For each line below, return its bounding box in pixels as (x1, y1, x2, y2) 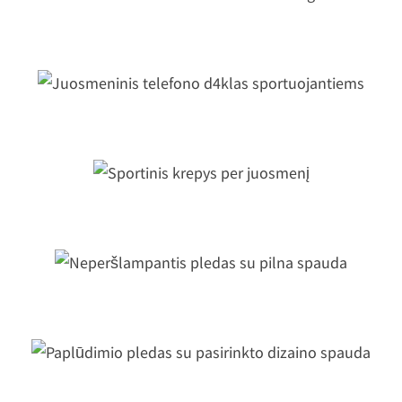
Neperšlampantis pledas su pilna (19, 256, 383, 283)
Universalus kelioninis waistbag (23, 4, 379, 30)
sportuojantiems (109, 109, 293, 135)
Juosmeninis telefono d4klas (40, 76, 362, 103)
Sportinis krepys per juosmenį (32, 183, 370, 209)
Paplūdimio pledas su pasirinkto (21, 345, 381, 372)
